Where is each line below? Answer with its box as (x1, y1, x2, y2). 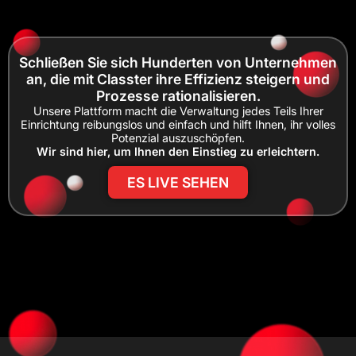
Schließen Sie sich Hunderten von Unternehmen (19, 53, 337, 71)
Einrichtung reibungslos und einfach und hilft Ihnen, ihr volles (21, 117, 335, 131)
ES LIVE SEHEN (127, 173, 229, 191)
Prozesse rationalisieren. (95, 87, 261, 104)
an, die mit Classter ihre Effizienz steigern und (26, 70, 330, 87)
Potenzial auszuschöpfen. (111, 130, 245, 145)
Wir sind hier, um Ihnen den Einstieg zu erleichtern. (37, 144, 319, 158)
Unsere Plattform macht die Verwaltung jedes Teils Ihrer (33, 103, 323, 118)
